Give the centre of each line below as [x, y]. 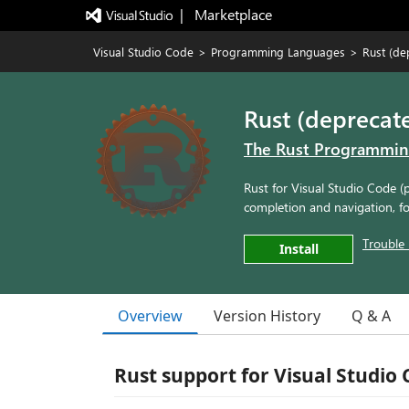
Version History [267, 316]
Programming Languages [278, 52]
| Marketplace [225, 14]
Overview [150, 315]
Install [299, 249]
